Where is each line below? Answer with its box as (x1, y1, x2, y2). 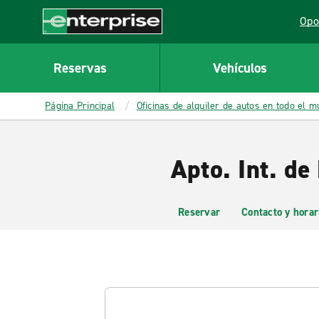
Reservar (178, 205, 220, 219)
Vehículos (212, 58, 267, 77)
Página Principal (45, 99, 115, 113)
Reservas (53, 58, 107, 77)
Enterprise (43, 33, 95, 49)
